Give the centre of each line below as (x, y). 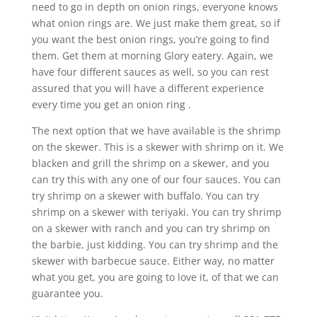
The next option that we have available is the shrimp (156, 131)
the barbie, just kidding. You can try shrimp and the (155, 245)
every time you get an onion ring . (111, 105)
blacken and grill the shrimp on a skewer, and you (150, 163)
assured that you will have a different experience (148, 88)
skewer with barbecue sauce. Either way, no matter (153, 261)
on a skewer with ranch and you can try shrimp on (151, 229)
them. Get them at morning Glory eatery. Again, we (152, 56)
